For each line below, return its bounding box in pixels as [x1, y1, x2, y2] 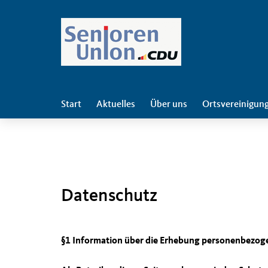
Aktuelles [96, 100, 135, 109]
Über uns [150, 100, 187, 109]
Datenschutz [61, 187, 158, 205]
